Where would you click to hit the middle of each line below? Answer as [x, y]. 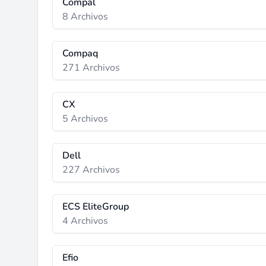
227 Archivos [91, 170]
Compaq [80, 53]
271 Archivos [91, 68]
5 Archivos [85, 119]
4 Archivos [85, 221]
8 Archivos [85, 17]
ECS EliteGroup [96, 207]
